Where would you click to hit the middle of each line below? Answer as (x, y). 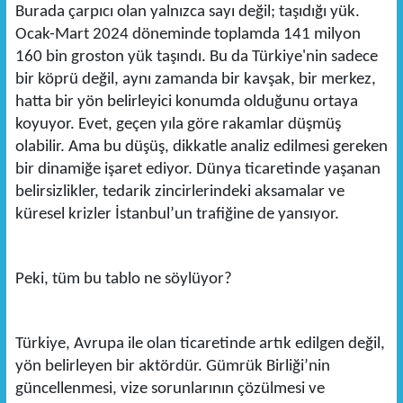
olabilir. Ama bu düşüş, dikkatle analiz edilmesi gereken (201, 148)
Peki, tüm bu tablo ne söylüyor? (123, 280)
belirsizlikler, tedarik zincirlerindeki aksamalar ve (179, 193)
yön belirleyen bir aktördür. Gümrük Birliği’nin (172, 367)
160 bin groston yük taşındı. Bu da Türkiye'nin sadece (196, 58)
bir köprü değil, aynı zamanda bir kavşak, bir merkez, (195, 80)
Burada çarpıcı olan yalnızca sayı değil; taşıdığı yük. (187, 13)
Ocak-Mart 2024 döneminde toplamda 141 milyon (188, 35)
